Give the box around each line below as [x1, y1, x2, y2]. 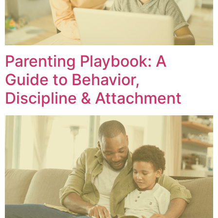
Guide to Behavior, [5, 70, 140, 90]
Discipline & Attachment [5, 89, 182, 108]
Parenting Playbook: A [5, 52, 166, 71]
